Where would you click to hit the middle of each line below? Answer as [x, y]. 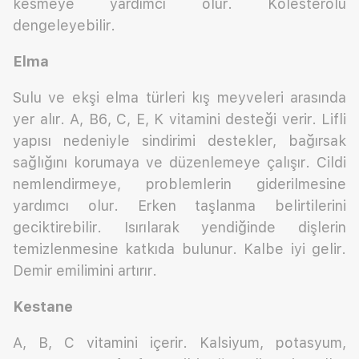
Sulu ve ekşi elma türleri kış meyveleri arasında [179, 98]
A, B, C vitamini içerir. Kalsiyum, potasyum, [179, 343]
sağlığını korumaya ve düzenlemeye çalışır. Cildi [179, 163]
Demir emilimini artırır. [85, 271]
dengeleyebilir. [64, 26]
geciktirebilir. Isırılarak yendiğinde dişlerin [179, 228]
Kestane [43, 307]
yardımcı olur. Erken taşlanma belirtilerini [179, 206]
